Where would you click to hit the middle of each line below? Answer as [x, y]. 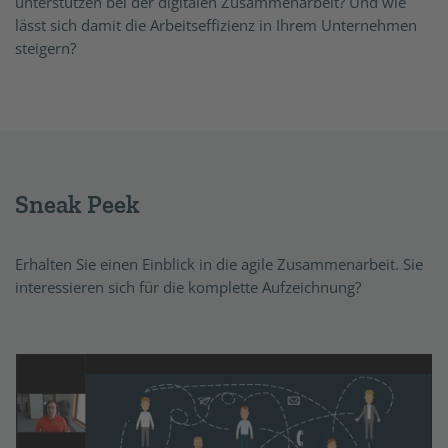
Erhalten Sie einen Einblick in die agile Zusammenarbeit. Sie [219, 263]
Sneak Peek [77, 203]
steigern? [45, 48]
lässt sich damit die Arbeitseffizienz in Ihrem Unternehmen [216, 25]
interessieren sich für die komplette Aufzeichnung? [188, 286]
